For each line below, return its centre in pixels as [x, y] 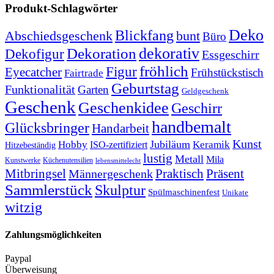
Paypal [18, 258]
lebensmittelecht [118, 161]
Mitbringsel [35, 174]
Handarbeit [120, 129]
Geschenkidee [124, 108]
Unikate [235, 193]
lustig [158, 159]
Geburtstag [145, 89]
